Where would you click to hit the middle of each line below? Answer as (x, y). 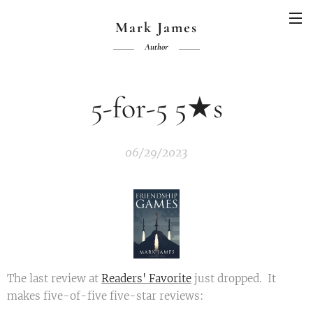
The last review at (54, 279)
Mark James (156, 28)
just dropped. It (234, 279)
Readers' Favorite (146, 279)
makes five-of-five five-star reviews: (105, 296)
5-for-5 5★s (156, 108)
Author (156, 47)
